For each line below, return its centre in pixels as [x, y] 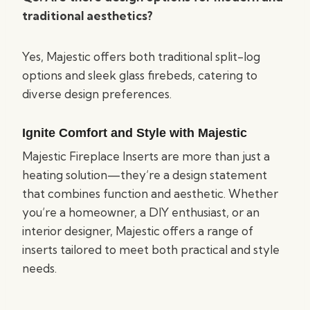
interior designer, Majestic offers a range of [138, 231]
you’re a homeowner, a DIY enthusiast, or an [141, 212]
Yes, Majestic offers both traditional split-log [141, 56]
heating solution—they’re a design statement [145, 175]
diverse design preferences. [97, 94]
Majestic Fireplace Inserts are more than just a [146, 156]
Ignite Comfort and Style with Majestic [135, 133]
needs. [39, 268]
